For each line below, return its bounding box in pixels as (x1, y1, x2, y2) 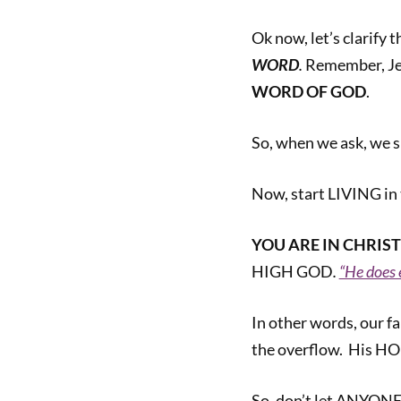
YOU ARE (251, 235, 320, 254)
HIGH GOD (251, 261, 333, 281)
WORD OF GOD (251, 81, 366, 101)
